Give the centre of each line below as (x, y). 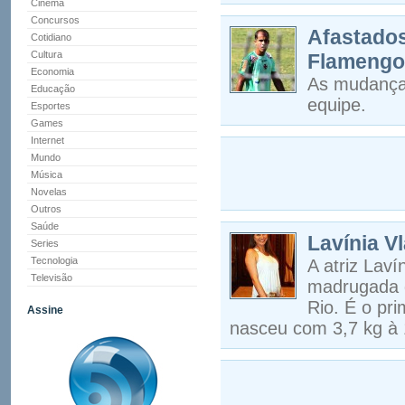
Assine (45, 310)
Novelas (49, 192)
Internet (47, 140)
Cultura (47, 54)
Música (47, 174)
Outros (46, 209)
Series (45, 243)
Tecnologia (54, 260)
